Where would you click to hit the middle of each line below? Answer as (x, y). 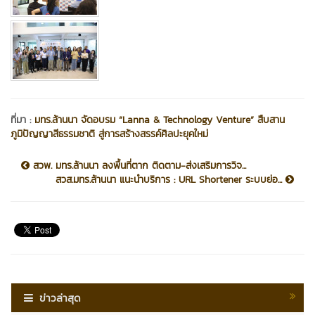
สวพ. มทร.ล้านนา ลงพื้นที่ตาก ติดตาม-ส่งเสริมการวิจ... (138, 165)
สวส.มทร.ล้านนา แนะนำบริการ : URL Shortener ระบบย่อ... (171, 179)
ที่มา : (22, 120)
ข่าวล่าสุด (60, 297)
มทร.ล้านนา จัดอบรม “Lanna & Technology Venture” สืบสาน (160, 120)
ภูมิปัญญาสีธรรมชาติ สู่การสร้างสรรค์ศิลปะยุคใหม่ (109, 134)
